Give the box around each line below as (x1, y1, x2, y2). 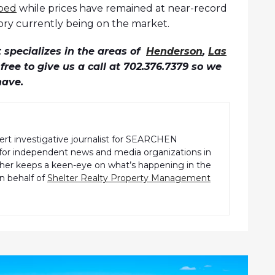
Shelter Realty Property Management (47, 172, 211, 184)
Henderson (146, 45, 203, 58)
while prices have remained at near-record (17, 2, 227, 15)
